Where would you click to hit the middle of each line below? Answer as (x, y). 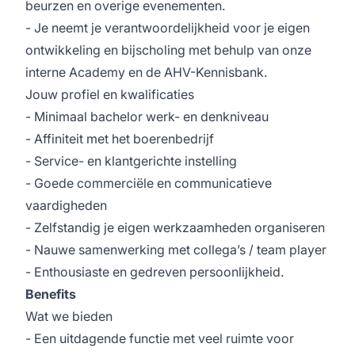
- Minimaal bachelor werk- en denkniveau (147, 116)
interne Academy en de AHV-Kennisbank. (146, 72)
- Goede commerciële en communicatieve (149, 183)
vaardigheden (66, 205)
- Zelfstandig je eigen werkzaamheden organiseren (175, 227)
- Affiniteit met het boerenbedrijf (120, 139)
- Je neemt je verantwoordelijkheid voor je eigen (168, 28)
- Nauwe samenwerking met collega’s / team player (176, 250)
